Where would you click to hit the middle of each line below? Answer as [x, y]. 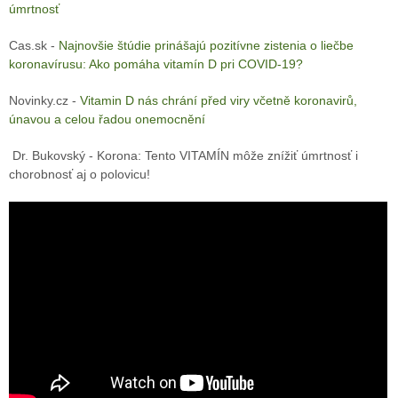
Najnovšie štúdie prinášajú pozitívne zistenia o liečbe [206, 46]
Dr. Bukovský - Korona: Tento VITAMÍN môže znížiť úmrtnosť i [183, 156]
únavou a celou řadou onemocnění [107, 119]
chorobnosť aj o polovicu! [79, 175]
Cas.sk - [33, 46]
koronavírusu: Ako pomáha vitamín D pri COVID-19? [155, 64]
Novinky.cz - [44, 101]
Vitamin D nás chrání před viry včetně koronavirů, [218, 101]
